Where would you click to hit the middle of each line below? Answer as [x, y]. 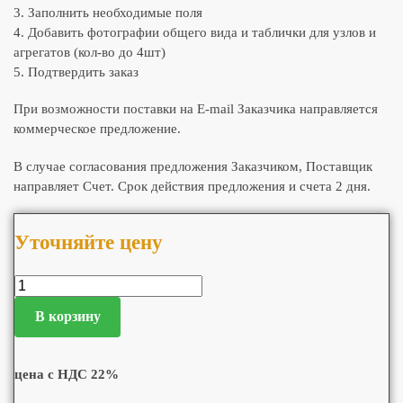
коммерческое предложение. [97, 129]
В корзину [67, 317]
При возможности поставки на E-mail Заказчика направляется [196, 109]
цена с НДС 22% [67, 374]
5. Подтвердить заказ [76, 72]
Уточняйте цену [89, 242]
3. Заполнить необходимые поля [108, 12]
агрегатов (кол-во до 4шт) [90, 52]
